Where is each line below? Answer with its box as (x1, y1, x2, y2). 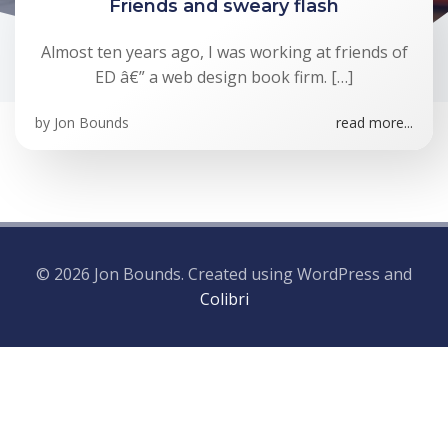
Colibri (199, 288, 249, 310)
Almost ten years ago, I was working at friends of (40, 41, 408, 63)
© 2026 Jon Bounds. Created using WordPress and (36, 263, 412, 285)
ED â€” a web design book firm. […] (95, 66, 353, 88)
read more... (336, 113, 413, 132)
